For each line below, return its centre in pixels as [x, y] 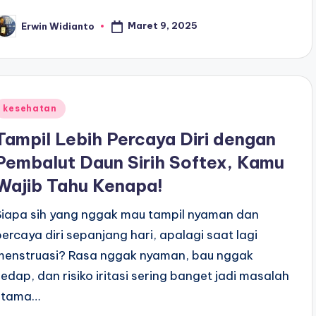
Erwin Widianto [58, 26]
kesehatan [30, 108]
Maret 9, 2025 [163, 26]
